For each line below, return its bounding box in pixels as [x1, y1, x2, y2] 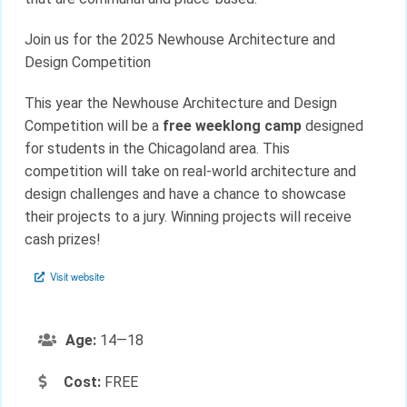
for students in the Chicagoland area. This [25, 140, 290, 158]
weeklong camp [192, 117, 305, 135]
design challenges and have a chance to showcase [25, 185, 346, 203]
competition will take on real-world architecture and [25, 163, 356, 181]
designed [305, 117, 363, 135]
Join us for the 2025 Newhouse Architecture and [25, 31, 335, 49]
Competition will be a [25, 117, 163, 135]
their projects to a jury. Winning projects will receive [25, 208, 352, 226]
